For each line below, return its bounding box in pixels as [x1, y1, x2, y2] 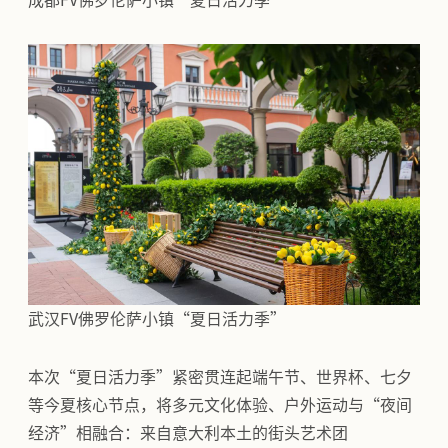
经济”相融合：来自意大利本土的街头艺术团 [28, 424, 348, 441]
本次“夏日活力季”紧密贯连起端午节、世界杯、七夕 [28, 368, 412, 385]
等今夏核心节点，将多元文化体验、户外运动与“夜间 [28, 396, 412, 413]
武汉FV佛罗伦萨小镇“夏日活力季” [28, 310, 286, 327]
